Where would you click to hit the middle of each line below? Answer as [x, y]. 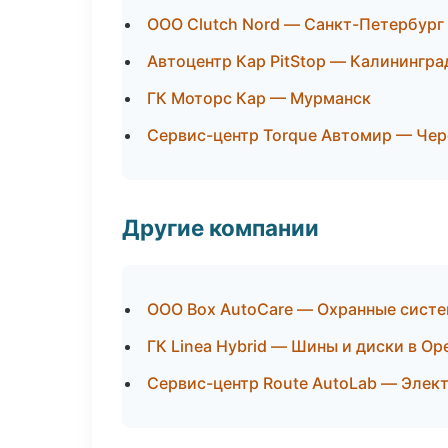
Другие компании [220, 227]
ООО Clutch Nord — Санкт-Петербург [295, 24]
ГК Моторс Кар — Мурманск [259, 98]
